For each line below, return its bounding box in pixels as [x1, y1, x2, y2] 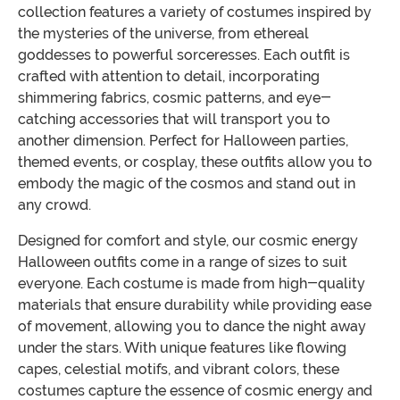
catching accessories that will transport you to [18, 111, 330, 129]
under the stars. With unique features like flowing [18, 339, 346, 357]
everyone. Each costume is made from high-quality [18, 275, 365, 293]
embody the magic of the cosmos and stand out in [18, 175, 355, 193]
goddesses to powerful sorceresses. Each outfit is [18, 46, 350, 64]
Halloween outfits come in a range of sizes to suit [18, 254, 347, 271]
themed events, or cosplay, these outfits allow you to [18, 154, 372, 171]
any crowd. [18, 196, 91, 214]
